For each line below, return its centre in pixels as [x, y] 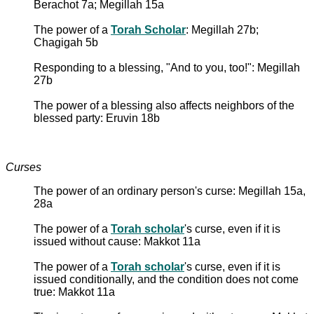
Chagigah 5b [66, 42]
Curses [23, 167]
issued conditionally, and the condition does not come [166, 279]
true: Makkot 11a [74, 292]
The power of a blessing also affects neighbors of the [164, 105]
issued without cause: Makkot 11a [117, 241]
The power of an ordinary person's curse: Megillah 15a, [170, 191]
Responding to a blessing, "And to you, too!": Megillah [167, 67]
